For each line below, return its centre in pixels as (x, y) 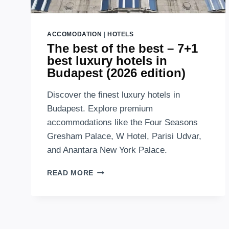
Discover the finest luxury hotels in (113, 95)
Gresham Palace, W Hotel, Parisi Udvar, (124, 136)
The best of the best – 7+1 (122, 49)
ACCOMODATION (75, 35)
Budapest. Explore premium (100, 109)
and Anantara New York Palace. (107, 150)
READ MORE (71, 173)
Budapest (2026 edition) (116, 73)
